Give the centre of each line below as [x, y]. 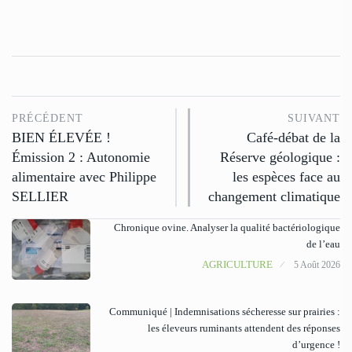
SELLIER [40, 197]
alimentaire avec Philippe [84, 177]
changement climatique [274, 197]
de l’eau [323, 244]
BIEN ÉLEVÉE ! [61, 138]
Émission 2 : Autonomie [81, 158]
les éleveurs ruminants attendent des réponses [244, 328]
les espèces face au [286, 177]
